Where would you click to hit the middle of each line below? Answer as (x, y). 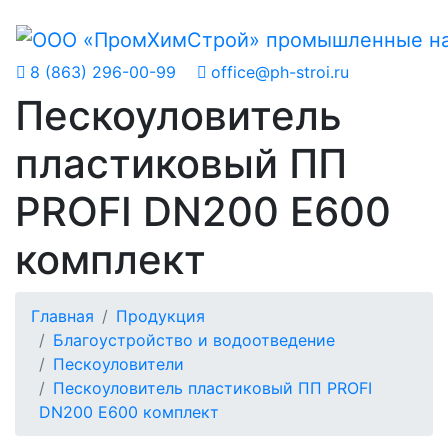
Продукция (160, 315)
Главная (62, 315)
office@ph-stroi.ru (280, 71)
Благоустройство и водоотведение (194, 339)
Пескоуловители (118, 363)
